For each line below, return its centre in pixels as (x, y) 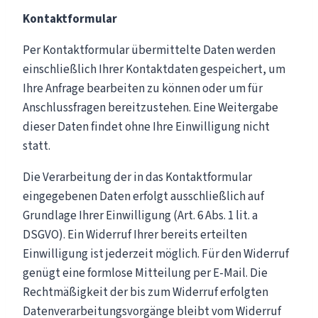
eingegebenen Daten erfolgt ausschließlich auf (143, 196)
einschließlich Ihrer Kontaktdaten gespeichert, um (154, 69)
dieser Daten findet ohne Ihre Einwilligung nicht (146, 127)
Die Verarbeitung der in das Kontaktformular (137, 177)
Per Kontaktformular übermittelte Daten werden (149, 50)
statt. (37, 146)
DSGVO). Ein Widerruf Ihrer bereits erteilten (135, 235)
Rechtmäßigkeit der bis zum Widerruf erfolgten (146, 292)
